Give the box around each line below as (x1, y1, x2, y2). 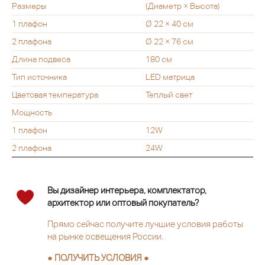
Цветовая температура (12, 89, 98, 99)
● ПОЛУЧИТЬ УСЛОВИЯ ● (47, 252, 149, 263)
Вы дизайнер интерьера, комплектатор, (47, 185, 206, 195)
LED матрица (146, 72, 195, 82)
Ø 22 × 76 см (146, 36, 193, 46)
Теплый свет (146, 89, 192, 99)
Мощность (12, 107, 52, 117)
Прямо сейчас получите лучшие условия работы (47, 218, 243, 229)
